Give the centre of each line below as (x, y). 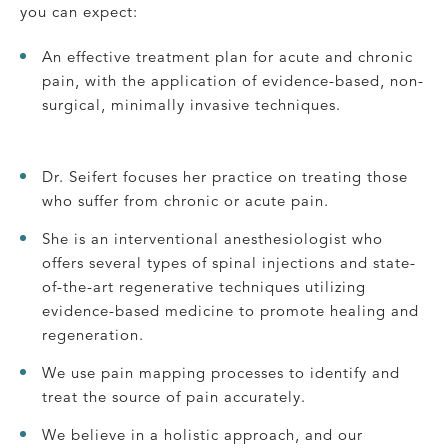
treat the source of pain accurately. (174, 397)
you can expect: (79, 12)
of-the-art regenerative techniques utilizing (204, 287)
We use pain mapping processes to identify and (221, 373)
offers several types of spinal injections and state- (229, 263)
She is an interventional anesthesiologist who (212, 239)
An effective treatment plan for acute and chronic (227, 57)
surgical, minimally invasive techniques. (191, 105)
